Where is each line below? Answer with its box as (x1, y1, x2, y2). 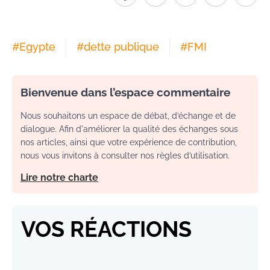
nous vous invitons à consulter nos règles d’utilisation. (20, 151, 230, 161)
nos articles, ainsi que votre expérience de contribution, (20, 137, 237, 148)
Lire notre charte (20, 172, 98, 184)
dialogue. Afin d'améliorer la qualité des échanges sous (20, 124, 238, 134)
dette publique (84, 40, 159, 54)
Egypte (19, 40, 55, 54)
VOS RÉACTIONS (21, 216, 192, 242)
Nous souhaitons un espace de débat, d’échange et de (20, 111, 236, 121)
